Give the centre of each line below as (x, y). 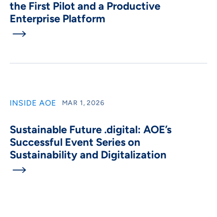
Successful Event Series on (75, 142)
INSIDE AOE (33, 103)
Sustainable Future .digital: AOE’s (91, 129)
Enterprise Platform (57, 18)
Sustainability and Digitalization (88, 155)
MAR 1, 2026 (83, 103)
